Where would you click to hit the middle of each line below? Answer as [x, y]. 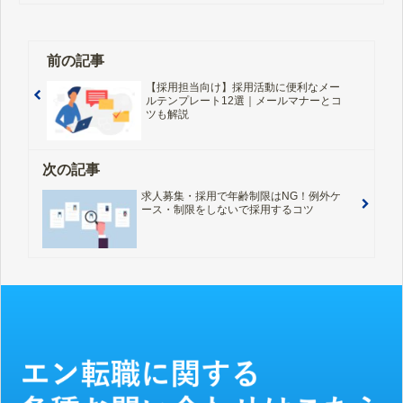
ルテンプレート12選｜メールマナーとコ [243, 101]
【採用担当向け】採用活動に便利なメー [242, 88]
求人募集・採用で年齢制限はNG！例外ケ [241, 196]
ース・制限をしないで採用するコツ [227, 209]
